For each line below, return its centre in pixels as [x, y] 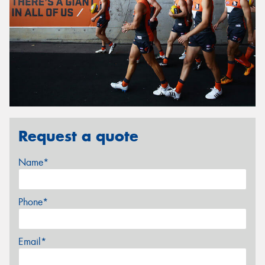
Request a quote [78, 136]
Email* [32, 241]
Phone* [33, 202]
